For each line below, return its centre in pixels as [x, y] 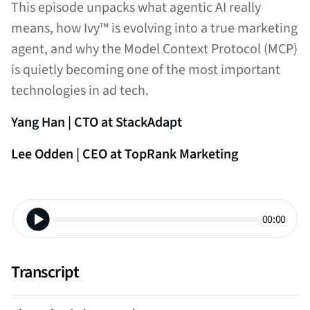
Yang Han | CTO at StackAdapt [97, 122]
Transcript [45, 272]
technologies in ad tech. [80, 90]
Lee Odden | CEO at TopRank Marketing [125, 154]
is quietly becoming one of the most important [146, 70]
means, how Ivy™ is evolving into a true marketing [154, 28]
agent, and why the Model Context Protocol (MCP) [154, 49]
